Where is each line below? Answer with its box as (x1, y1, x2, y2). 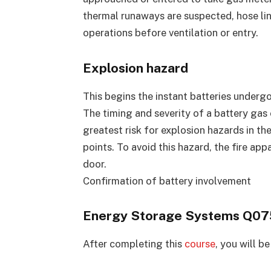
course (184, 238, 215, 250)
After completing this (82, 238, 184, 250)
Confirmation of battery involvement (82, 174, 251, 187)
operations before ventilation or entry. (82, 26, 258, 39)
